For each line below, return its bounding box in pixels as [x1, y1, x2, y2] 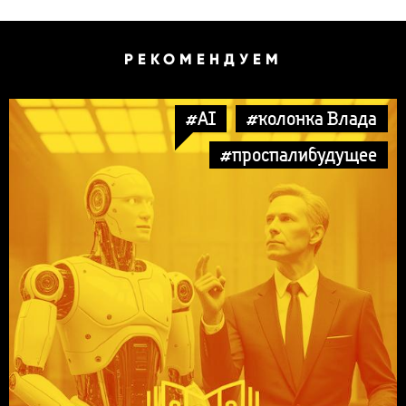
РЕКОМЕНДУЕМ [123, 49, 283, 69]
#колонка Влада [246, 105, 377, 130]
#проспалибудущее [220, 141, 377, 167]
